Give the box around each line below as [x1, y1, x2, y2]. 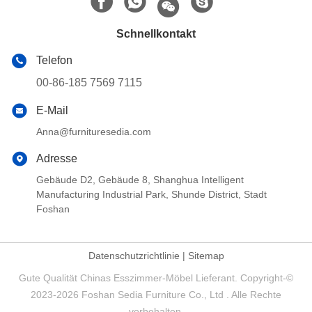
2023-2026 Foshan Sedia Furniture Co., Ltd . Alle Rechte [31, 289, 281, 301]
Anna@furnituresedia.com [36, 126, 151, 138]
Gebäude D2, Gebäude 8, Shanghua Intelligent [36, 174, 244, 186]
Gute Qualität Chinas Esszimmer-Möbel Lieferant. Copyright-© [19, 272, 293, 284]
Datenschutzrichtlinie [88, 250, 180, 262]
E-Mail [36, 104, 68, 117]
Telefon [36, 54, 72, 67]
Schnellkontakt [116, 28, 196, 40]
